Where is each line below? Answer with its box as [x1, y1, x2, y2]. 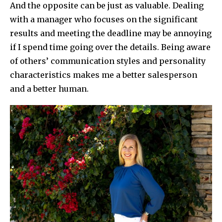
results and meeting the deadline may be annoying [10, 28, 212, 39]
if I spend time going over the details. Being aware [10, 42, 211, 53]
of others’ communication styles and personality [10, 56, 206, 66]
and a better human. [10, 84, 89, 94]
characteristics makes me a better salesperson [10, 70, 197, 80]
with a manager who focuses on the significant [10, 14, 198, 25]
